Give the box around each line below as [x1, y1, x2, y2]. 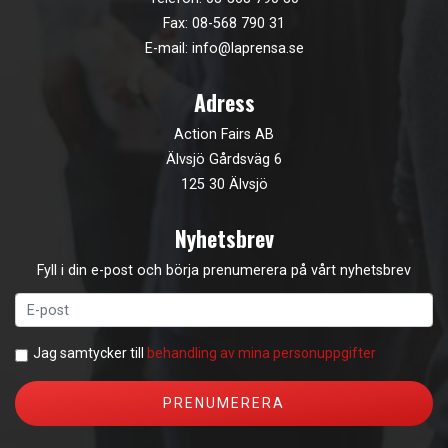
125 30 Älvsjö [180, 176, 268, 194]
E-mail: [144, 40, 192, 58]
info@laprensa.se [191, 40, 304, 58]
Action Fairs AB [174, 126, 274, 144]
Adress [193, 85, 255, 118]
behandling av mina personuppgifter [147, 345, 376, 362]
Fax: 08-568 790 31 [163, 15, 285, 33]
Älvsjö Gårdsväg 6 [166, 151, 282, 169]
